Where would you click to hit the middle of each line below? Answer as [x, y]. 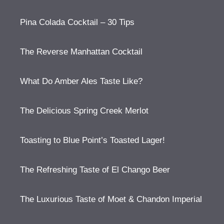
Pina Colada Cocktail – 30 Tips [77, 22]
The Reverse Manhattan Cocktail [81, 52]
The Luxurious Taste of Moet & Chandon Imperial [111, 199]
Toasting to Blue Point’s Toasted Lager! [92, 140]
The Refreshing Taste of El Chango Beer [95, 170]
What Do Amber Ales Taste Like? [81, 81]
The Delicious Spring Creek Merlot [84, 111]
